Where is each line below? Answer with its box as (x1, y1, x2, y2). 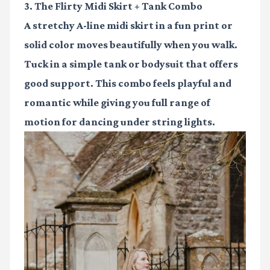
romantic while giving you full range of (24, 96, 210, 108)
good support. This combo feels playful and (24, 77, 231, 89)
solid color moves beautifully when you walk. (24, 38, 237, 51)
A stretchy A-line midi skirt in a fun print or (24, 19, 233, 31)
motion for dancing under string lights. (24, 115, 215, 128)
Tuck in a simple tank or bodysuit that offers (24, 57, 238, 70)
